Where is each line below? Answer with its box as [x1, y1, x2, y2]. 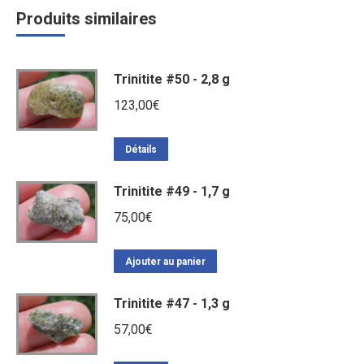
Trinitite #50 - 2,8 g [114, 71, 230, 87]
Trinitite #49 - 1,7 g [114, 183, 230, 199]
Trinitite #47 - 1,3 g [114, 295, 230, 311]
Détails [125, 143, 157, 155]
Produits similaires [16, 8, 157, 28]
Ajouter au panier [125, 255, 206, 267]
